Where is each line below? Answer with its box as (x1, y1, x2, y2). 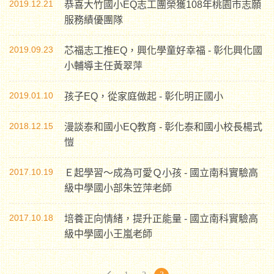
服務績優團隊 (64, 15, 123, 25)
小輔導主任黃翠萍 (64, 61, 143, 71)
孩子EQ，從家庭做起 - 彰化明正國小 (64, 91, 223, 102)
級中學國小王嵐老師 (64, 229, 152, 239)
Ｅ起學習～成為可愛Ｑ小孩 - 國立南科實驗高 (64, 168, 258, 178)
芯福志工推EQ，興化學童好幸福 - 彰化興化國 (64, 45, 262, 56)
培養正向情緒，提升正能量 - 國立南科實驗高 (64, 213, 258, 224)
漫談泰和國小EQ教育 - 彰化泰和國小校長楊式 (64, 122, 262, 132)
